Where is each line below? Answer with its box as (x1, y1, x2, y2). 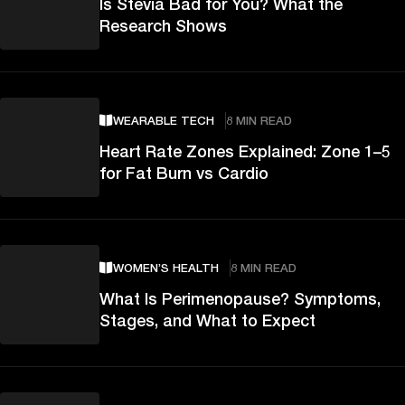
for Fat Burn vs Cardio (99, 162, 268, 183)
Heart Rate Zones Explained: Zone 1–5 (99, 140, 391, 161)
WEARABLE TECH (113, 112, 214, 127)
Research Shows (99, 14, 227, 35)
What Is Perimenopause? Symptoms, (99, 287, 381, 308)
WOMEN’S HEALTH (113, 259, 219, 275)
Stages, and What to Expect (99, 309, 316, 330)
